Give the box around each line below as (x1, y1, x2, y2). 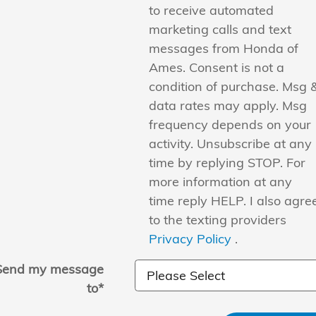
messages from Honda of (148, 39, 298, 56)
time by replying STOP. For (148, 154, 305, 171)
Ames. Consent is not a (148, 59, 284, 75)
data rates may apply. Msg (148, 97, 307, 114)
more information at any (148, 173, 292, 190)
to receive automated (148, 1, 274, 18)
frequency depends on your (148, 116, 311, 133)
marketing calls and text (148, 20, 291, 37)
